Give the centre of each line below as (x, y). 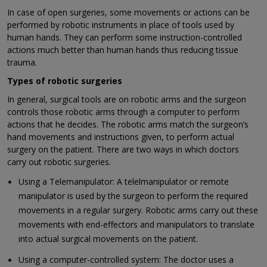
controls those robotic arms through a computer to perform (123, 112)
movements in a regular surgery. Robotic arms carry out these (139, 210)
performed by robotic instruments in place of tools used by (121, 25)
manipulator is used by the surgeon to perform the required (133, 196)
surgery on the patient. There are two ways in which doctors (123, 150)
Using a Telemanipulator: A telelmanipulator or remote (124, 182)
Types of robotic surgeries (65, 81)
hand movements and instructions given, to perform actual (121, 137)
